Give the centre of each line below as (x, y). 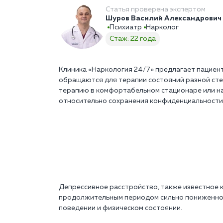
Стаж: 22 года (133, 39)
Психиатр (126, 28)
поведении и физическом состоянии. (120, 208)
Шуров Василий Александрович (164, 19)
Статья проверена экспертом (156, 10)
